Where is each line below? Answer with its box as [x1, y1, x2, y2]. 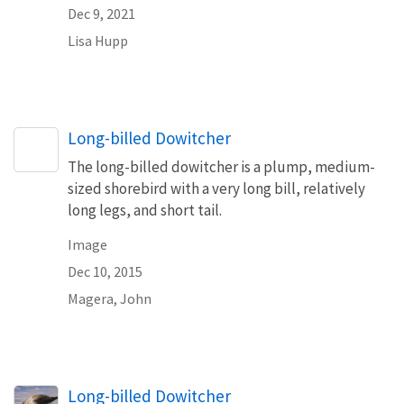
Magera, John [68, 289, 151, 308]
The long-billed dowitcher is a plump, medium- [68, 156, 375, 177]
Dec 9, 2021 [68, 4, 135, 23]
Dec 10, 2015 [68, 262, 142, 280]
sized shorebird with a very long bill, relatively [68, 178, 365, 198]
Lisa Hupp [68, 31, 128, 50]
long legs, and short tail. [68, 199, 222, 220]
